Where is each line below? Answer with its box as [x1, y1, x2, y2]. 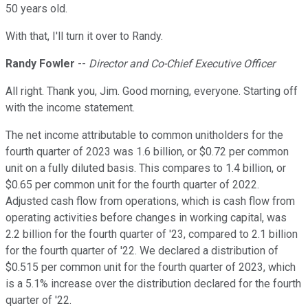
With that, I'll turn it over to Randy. [5, 30, 163, 43]
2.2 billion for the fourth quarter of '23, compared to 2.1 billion [5, 228, 298, 241]
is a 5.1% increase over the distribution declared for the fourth [5, 277, 301, 291]
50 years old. [5, 2, 67, 16]
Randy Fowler [5, 57, 75, 71]
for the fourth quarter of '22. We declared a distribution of [5, 244, 278, 258]
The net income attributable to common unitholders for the [5, 129, 283, 142]
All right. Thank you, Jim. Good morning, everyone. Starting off [5, 85, 298, 98]
